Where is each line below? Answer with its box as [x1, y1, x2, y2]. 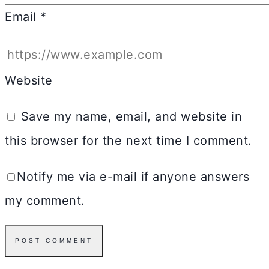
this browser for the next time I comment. [5, 133, 252, 148]
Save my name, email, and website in [20, 109, 242, 124]
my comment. [5, 193, 85, 208]
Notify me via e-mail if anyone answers [17, 169, 249, 184]
